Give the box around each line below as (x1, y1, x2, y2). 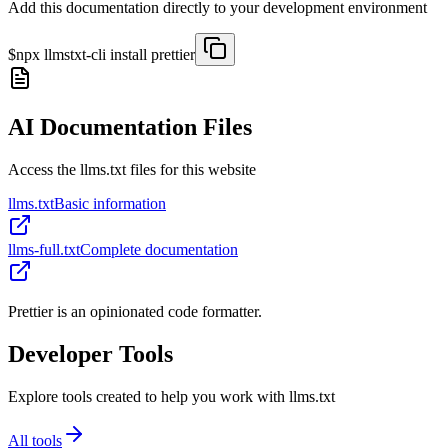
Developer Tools (8, 340, 173, 367)
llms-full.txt (8, 241, 80, 258)
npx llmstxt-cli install (16, 46, 151, 64)
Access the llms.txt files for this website (8, 161, 256, 178)
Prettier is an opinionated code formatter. (8, 303, 262, 320)
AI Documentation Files (8, 114, 252, 141)
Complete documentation (80, 241, 238, 258)
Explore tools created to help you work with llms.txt (8, 387, 335, 405)
